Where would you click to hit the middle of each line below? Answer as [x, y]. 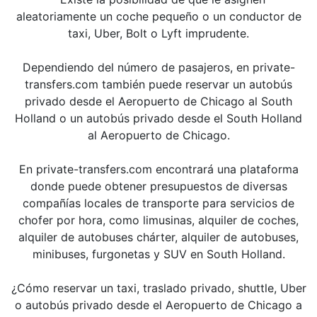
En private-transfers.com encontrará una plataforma [158, 169]
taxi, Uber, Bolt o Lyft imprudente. [158, 33]
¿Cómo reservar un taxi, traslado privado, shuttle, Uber [158, 288]
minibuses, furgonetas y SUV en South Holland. [158, 254]
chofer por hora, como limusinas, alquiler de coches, [158, 220]
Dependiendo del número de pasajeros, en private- [158, 67]
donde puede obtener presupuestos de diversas [158, 186]
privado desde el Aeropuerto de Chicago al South [158, 101]
